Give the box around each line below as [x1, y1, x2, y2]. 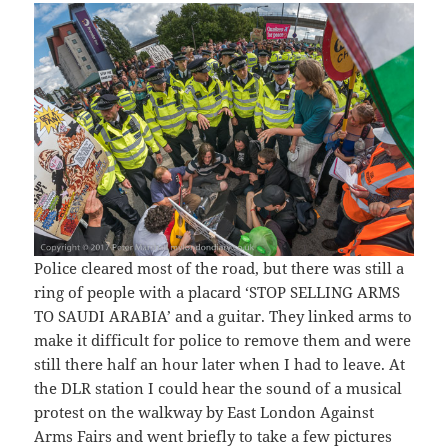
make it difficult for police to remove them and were [34, 330, 412, 351]
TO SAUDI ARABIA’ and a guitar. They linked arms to [34, 306, 413, 327]
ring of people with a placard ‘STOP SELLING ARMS [34, 282, 401, 303]
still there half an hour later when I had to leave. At [34, 354, 406, 375]
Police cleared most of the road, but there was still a [34, 258, 405, 279]
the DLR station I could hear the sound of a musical [34, 378, 403, 399]
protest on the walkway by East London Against [34, 402, 375, 423]
